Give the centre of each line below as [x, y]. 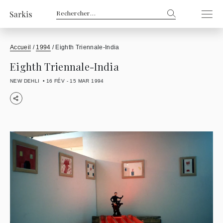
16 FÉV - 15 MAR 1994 [75, 81]
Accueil [21, 47]
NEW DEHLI [25, 81]
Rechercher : [77, 12]
